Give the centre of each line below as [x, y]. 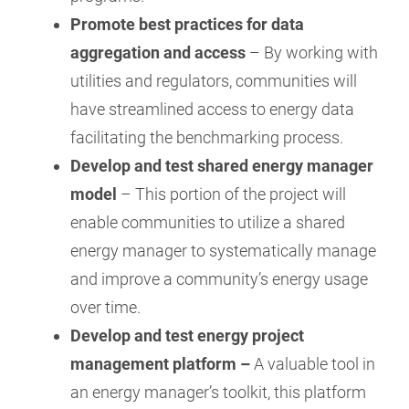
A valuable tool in [315, 364]
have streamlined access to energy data [213, 109]
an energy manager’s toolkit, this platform [219, 392]
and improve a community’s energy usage [220, 279]
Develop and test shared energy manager [222, 166]
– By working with [312, 52]
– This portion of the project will [232, 194]
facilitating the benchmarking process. [207, 137]
